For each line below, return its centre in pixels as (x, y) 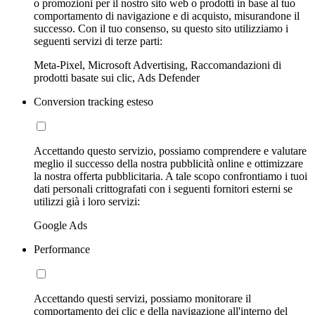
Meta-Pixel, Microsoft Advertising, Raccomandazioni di (157, 65)
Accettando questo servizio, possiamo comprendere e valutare (170, 151)
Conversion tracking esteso (94, 102)
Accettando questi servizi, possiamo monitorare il (142, 299)
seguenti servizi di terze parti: (98, 41)
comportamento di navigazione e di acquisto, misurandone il (167, 16)
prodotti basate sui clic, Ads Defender (117, 78)
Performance (62, 250)
